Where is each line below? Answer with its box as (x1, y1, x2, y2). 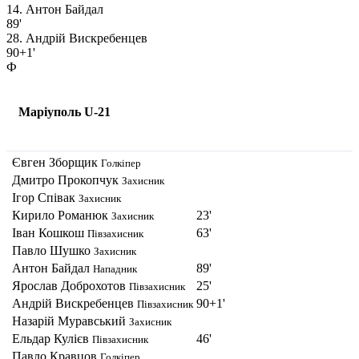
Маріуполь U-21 (18, 105, 111, 119)
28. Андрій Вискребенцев (6, 30, 147, 45)
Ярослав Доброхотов (12, 278, 129, 292)
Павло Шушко (12, 243, 94, 257)
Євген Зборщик (12, 155, 101, 169)
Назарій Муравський (12, 313, 129, 328)
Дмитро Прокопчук (12, 172, 122, 187)
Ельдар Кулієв (12, 331, 92, 345)
